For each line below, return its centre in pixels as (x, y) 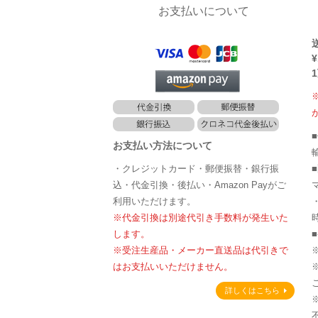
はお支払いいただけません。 (173, 267)
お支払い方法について (163, 146)
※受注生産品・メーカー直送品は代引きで (201, 251)
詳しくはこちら (252, 291)
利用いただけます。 (154, 202)
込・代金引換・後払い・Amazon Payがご (199, 185)
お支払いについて (204, 11)
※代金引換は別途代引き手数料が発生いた (201, 218)
